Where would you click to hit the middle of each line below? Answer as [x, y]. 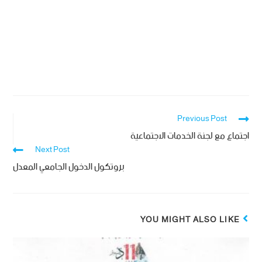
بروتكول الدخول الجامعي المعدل [69, 167]
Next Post [53, 150]
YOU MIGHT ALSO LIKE [190, 220]
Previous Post [202, 119]
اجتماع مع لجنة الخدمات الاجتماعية [189, 136]
